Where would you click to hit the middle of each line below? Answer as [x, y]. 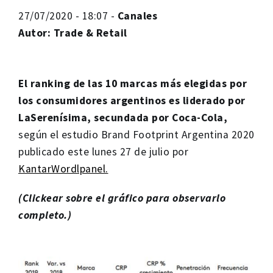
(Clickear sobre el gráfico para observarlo [122, 198]
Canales [137, 16]
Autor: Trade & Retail [73, 33]
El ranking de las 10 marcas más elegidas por [133, 83]
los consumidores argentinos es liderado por [132, 100]
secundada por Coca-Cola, [161, 117]
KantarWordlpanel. [63, 168]
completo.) [45, 215]
